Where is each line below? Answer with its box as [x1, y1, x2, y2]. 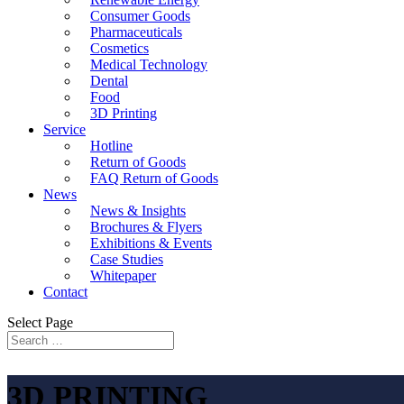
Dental [90, 73, 128, 88]
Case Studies [90, 252, 163, 267]
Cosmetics [90, 41, 149, 56]
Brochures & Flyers [90, 219, 202, 234]
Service [43, 122, 86, 137]
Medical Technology [90, 57, 207, 72]
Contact [43, 284, 87, 299]
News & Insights [90, 203, 186, 218]
